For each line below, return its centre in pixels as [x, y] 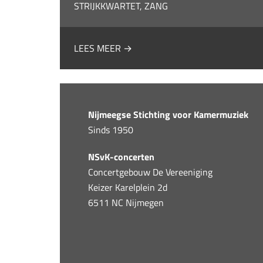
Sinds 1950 [111, 130]
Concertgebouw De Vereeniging [151, 172]
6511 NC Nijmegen [126, 203]
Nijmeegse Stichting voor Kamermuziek [168, 114]
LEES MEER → [103, 48]
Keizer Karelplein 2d [128, 187]
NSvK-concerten [122, 157]
